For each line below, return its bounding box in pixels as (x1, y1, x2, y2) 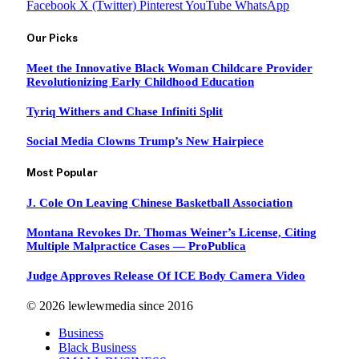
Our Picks (26, 30, 78, 44)
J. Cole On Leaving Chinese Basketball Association (26, 196, 292, 209)
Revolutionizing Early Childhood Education (26, 75, 254, 88)
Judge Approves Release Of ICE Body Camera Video (26, 268, 305, 282)
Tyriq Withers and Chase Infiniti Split (26, 104, 223, 118)
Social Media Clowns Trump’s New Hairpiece (26, 134, 264, 147)
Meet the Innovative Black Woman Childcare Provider (26, 61, 313, 75)
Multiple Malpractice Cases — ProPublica (26, 239, 246, 252)
